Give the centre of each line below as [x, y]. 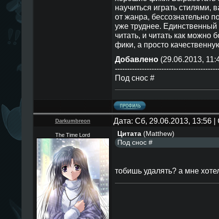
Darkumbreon [73, 121]
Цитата [129, 133]
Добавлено [136, 59]
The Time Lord [73, 135]
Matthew [159, 133]
